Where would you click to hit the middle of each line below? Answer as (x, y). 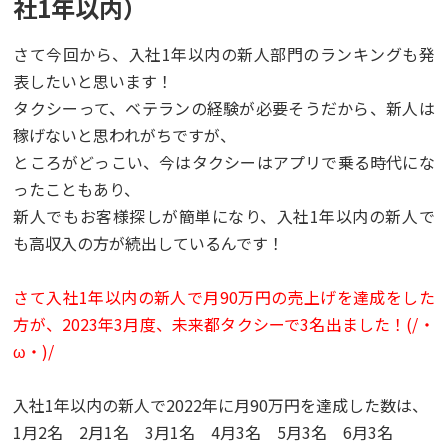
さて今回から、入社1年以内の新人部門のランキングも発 (224, 53)
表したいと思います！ (93, 80)
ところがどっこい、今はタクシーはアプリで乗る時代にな (224, 161)
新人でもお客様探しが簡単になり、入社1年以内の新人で (224, 215)
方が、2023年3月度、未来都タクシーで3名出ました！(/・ (224, 323)
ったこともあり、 (77, 188)
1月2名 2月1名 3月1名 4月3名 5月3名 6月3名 (203, 431)
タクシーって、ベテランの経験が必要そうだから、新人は (224, 107)
